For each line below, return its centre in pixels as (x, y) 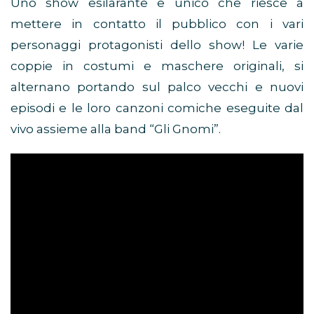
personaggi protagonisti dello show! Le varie (157, 45)
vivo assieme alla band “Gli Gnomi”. (116, 129)
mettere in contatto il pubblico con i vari (157, 24)
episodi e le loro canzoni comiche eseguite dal (157, 108)
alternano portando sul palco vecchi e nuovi (157, 87)
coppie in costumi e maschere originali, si (157, 66)
